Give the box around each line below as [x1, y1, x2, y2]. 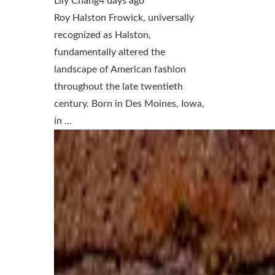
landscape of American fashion [54, 64, 186, 75]
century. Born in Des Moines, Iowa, [54, 99, 204, 109]
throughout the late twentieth [54, 82, 183, 92]
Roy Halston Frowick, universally [54, 13, 194, 23]
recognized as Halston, [54, 30, 151, 41]
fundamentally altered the [54, 47, 165, 58]
